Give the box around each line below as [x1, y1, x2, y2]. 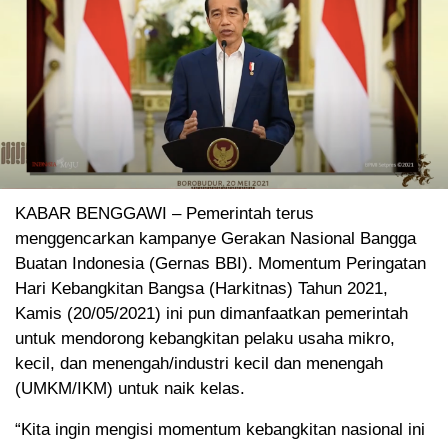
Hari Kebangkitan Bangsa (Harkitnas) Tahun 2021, [15, 279, 388, 299]
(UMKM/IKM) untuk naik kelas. [15, 379, 245, 399]
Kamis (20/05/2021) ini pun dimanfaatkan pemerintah [15, 304, 408, 324]
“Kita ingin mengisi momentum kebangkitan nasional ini [15, 420, 425, 440]
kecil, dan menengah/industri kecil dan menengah [15, 354, 383, 374]
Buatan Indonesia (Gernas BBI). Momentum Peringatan [15, 254, 426, 274]
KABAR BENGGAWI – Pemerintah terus [15, 204, 314, 224]
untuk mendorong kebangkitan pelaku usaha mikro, [15, 329, 395, 349]
